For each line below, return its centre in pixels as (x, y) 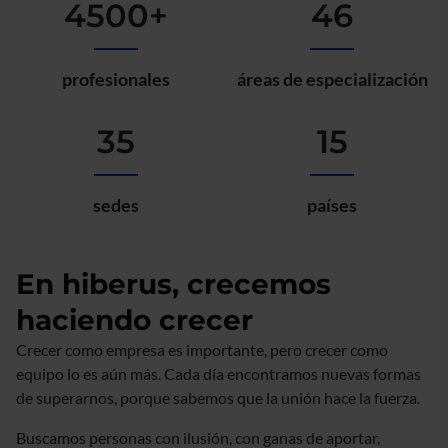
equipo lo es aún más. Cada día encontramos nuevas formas (218, 373)
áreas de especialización (332, 79)
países (332, 205)
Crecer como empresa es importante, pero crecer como (202, 349)
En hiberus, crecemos (173, 284)
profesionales (116, 79)
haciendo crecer (134, 320)
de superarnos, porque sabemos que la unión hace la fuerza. (218, 397)
